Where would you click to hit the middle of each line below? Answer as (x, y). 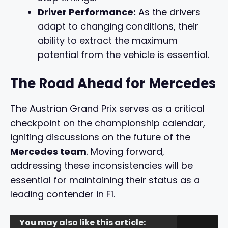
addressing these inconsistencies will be (102, 166)
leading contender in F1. (63, 194)
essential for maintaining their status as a (105, 180)
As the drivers (168, 12)
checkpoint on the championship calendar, (108, 123)
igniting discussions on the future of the (100, 137)
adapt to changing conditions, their (118, 26)
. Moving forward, (125, 152)
